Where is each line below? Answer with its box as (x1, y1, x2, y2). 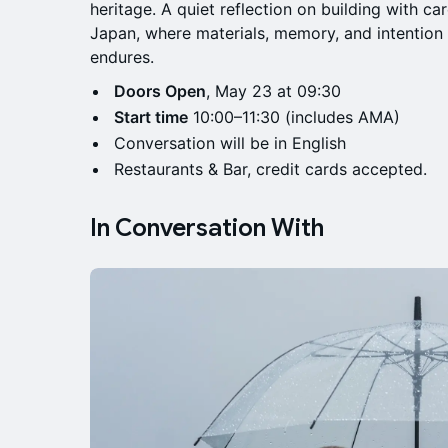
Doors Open (114, 81, 206, 101)
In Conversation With (90, 213, 324, 243)
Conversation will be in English (114, 133, 346, 153)
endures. (90, 47, 154, 67)
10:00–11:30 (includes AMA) (188, 107, 400, 127)
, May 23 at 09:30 (206, 81, 341, 101)
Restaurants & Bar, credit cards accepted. (114, 159, 427, 179)
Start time (114, 107, 188, 127)
